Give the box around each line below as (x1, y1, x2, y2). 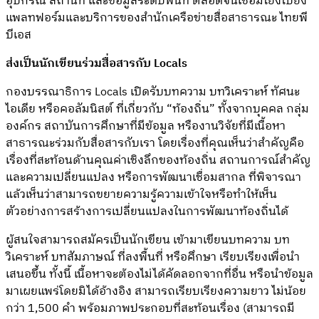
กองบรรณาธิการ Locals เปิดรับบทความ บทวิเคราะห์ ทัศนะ (6, 82, 300, 102)
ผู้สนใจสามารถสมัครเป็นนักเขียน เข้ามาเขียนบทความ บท (6, 230, 290, 250)
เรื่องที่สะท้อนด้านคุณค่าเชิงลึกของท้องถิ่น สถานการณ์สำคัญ (6, 150, 310, 170)
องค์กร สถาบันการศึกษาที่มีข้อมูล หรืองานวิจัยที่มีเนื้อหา (6, 116, 286, 136)
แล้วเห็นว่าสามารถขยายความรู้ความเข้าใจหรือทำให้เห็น (6, 184, 277, 204)
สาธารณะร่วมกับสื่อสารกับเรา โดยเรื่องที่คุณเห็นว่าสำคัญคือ (6, 133, 304, 153)
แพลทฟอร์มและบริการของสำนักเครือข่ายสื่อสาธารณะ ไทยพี (6, 8, 308, 28)
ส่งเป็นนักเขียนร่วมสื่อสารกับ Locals (6, 53, 187, 73)
